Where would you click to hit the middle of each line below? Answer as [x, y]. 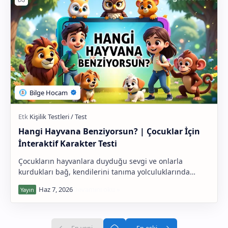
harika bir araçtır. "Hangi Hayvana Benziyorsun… [101, 182]
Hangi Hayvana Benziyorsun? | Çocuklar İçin [109, 131]
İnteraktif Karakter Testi [68, 143]
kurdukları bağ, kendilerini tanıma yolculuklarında [104, 172]
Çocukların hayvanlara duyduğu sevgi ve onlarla [101, 161]
